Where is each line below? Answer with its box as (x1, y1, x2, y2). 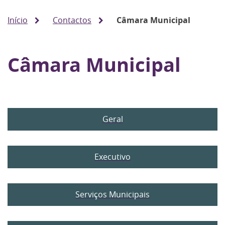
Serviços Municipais (75, 189, 150, 200)
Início (8, 15, 28, 26)
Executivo (94, 151, 131, 162)
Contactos (53, 15, 91, 26)
